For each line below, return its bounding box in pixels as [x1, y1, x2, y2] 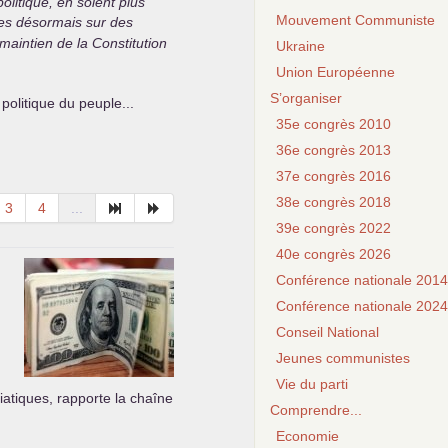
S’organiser [270, 90, 342, 106]
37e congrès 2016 [276, 168, 391, 184]
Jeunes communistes [276, 350, 410, 366]
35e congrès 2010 [276, 116, 391, 132]
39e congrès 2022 [276, 220, 391, 236]
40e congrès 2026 [276, 246, 391, 262]
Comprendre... [270, 402, 362, 418]
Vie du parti [276, 376, 348, 392]
